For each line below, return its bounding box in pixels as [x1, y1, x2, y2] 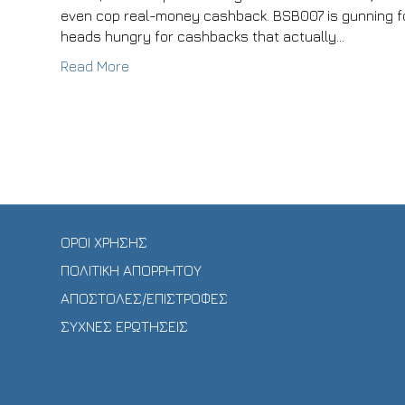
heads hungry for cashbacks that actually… [61, 28, 345, 44]
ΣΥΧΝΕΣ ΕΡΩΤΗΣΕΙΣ [61, 318, 189, 335]
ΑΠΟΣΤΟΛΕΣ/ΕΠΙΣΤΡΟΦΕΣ [61, 290, 229, 307]
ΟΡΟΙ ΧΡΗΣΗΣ [61, 234, 148, 251]
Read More [61, 58, 130, 74]
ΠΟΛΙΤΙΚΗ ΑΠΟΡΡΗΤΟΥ [61, 262, 202, 279]
